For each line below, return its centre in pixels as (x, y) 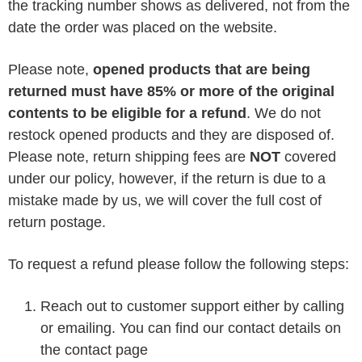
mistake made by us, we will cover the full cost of (165, 200)
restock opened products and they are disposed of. (171, 135)
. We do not (284, 113)
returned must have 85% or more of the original (171, 91)
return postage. (57, 222)
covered (308, 157)
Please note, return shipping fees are (129, 157)
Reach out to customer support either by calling (192, 306)
